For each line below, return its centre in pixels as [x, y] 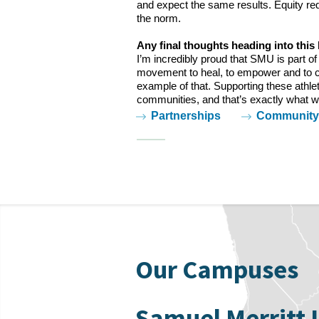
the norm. [159, 19]
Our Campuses [216, 270]
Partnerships [186, 116]
